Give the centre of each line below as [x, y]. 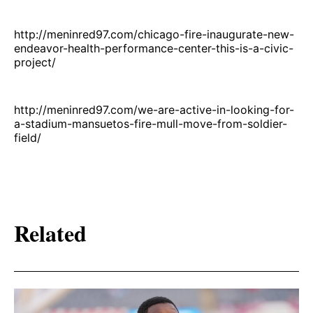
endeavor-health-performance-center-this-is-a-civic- [154, 49]
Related [50, 233]
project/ [35, 63]
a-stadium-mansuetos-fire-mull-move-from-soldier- [151, 124]
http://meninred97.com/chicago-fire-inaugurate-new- [154, 35]
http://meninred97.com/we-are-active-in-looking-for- [154, 110]
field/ [28, 138]
